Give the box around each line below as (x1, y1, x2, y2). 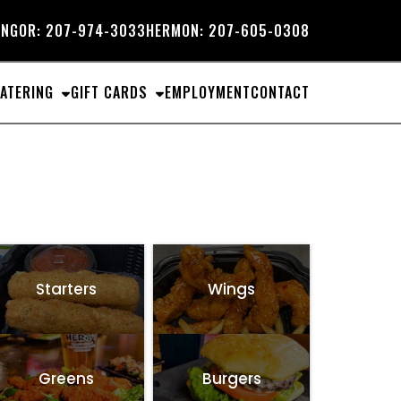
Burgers (201, 367, 261, 389)
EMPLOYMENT (165, 81, 251, 103)
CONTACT (251, 81, 310, 103)
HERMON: (146, 20, 204, 41)
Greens (38, 367, 94, 389)
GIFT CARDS (71, 81, 148, 103)
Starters (35, 277, 97, 300)
